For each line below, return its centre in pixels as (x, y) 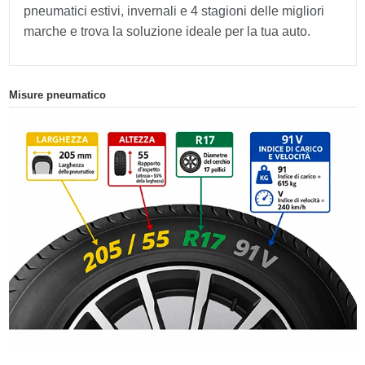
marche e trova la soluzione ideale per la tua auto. (167, 32)
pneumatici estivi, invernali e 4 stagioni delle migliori (174, 11)
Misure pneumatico (57, 95)
